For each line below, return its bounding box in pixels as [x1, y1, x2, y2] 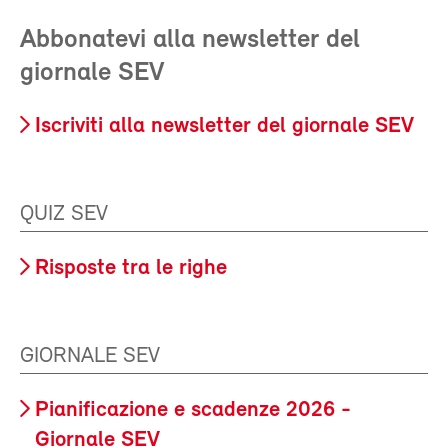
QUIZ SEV [20, 203, 108, 227]
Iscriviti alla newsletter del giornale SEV [35, 115, 414, 139]
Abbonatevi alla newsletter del [20, 27, 360, 55]
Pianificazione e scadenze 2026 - [35, 399, 351, 423]
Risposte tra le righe [35, 257, 227, 281]
